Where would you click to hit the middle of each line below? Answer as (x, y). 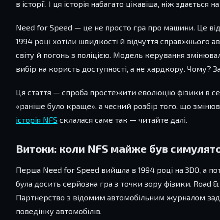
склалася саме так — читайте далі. (122, 120)
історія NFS (37, 120)
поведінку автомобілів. (59, 211)
